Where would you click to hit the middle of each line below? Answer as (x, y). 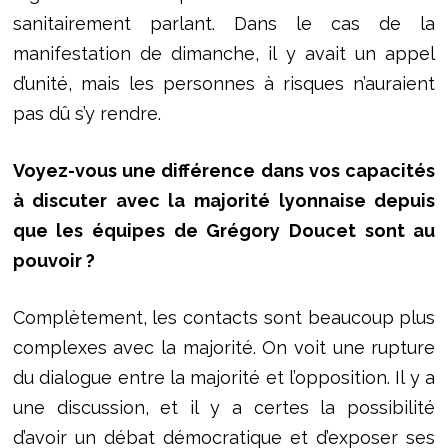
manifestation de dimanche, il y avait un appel (224, 53)
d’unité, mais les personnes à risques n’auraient (224, 83)
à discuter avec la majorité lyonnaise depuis (224, 200)
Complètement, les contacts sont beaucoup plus (224, 317)
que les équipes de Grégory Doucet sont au (224, 230)
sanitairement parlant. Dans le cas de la (224, 23)
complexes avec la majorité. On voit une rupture (224, 347)
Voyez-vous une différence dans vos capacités (224, 170)
